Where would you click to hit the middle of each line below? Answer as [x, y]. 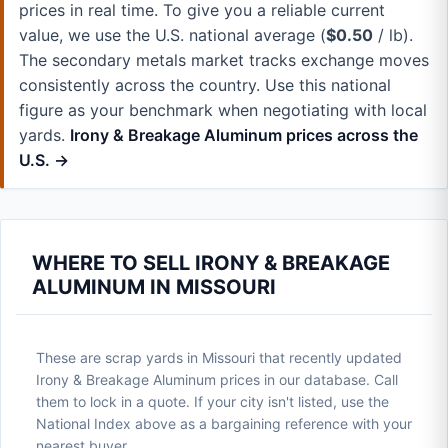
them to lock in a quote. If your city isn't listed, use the [212, 401]
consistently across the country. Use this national [205, 85]
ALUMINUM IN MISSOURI [154, 287]
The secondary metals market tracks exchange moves [224, 60]
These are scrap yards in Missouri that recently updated [219, 357]
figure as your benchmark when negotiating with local [223, 110]
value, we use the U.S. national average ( [172, 35]
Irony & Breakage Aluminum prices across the [244, 135]
